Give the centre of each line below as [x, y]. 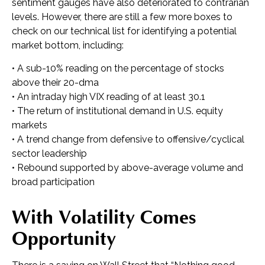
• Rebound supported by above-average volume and [127, 167]
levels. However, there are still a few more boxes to [122, 17]
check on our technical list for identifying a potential [124, 31]
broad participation [53, 182]
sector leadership [49, 153]
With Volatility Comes [104, 217]
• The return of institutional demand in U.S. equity [117, 111]
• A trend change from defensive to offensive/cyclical [128, 139]
